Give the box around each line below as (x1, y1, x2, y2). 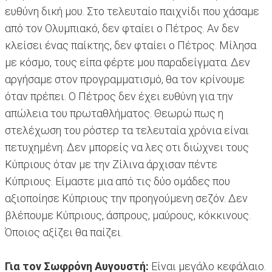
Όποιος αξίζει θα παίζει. (5, 226, 123, 239)
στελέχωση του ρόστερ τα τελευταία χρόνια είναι (5, 124, 249, 137)
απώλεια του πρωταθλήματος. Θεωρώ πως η (5, 107, 223, 120)
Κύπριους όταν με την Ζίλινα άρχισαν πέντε (5, 158, 217, 171)
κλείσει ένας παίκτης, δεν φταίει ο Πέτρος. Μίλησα (5, 39, 256, 52)
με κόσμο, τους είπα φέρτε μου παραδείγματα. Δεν (5, 56, 250, 69)
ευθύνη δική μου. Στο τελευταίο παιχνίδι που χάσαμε (5, 5, 259, 18)
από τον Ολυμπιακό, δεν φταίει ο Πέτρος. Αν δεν (5, 22, 239, 35)
